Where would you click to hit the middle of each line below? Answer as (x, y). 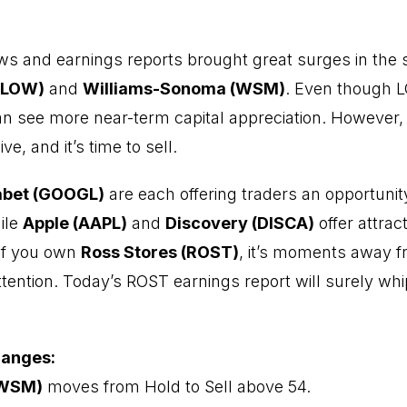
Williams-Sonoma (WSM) (184, 89)
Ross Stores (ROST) (160, 252)
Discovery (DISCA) (240, 223)
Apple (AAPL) (75, 223)
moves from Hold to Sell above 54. (177, 387)
